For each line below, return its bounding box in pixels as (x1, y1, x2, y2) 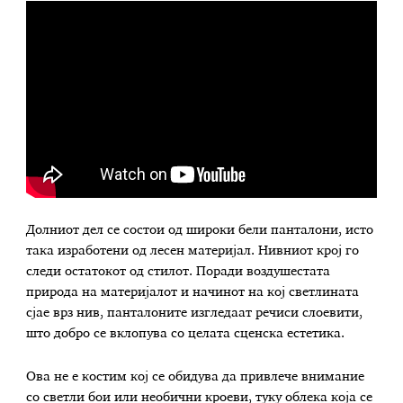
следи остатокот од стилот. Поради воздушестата (26, 265, 331, 279)
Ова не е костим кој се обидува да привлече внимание (26, 370, 365, 383)
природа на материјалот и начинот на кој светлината (26, 286, 360, 300)
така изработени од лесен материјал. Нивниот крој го (26, 245, 360, 258)
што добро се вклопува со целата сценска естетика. (26, 327, 345, 341)
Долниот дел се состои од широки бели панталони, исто (26, 224, 374, 237)
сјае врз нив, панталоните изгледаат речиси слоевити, (26, 307, 363, 320)
